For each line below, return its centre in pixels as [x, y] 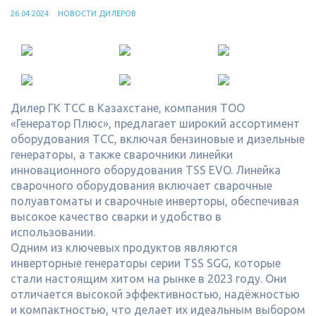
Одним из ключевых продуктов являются [124, 248]
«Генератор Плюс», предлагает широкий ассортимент [155, 123]
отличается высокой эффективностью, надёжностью [155, 294]
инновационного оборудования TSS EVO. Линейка [146, 170]
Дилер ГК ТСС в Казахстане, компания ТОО [128, 108]
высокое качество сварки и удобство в [116, 217]
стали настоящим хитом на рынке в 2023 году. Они [148, 279]
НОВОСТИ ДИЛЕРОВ [97, 13]
